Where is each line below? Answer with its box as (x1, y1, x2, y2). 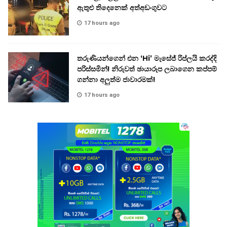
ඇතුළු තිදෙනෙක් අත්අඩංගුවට (77, 3, 167, 12)
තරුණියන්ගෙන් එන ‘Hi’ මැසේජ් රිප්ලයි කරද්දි (77, 54, 216, 63)
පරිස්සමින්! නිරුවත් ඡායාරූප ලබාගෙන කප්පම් (77, 64, 217, 74)
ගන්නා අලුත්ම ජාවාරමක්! (77, 75, 155, 85)
